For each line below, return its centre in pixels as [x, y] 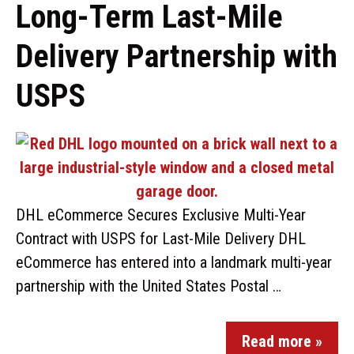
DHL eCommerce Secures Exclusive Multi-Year [161, 215]
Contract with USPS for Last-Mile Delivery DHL [161, 239]
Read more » [282, 341]
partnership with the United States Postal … [149, 286]
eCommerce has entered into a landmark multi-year [174, 262]
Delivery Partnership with [177, 56]
